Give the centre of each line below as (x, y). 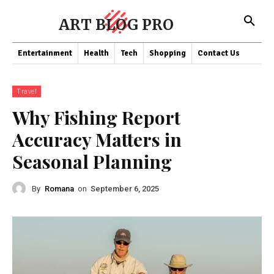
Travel (27, 91)
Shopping (168, 53)
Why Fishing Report (96, 117)
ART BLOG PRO (116, 25)
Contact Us (219, 53)
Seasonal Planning (92, 161)
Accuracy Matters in (97, 139)
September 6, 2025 (125, 189)
